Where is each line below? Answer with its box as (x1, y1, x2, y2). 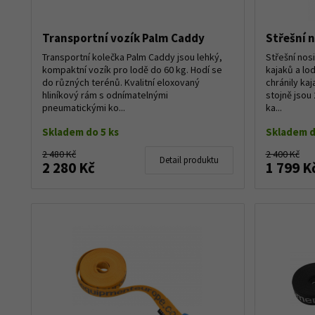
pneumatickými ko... (42, 101, 125, 114)
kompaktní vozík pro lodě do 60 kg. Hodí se (42, 63, 222, 76)
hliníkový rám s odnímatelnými (42, 88, 168, 101)
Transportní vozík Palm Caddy (42, 30, 205, 46)
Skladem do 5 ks (42, 124, 119, 139)
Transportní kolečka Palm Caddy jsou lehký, (42, 50, 222, 63)
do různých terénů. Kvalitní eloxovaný (42, 75, 200, 89)
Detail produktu (159, 153, 219, 166)
